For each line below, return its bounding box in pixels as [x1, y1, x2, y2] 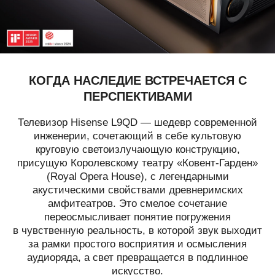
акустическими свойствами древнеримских [32, 184, 243, 196]
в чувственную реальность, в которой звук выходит [13, 224, 262, 236]
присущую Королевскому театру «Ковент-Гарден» [17, 157, 258, 169]
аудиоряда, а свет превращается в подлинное [27, 251, 248, 263]
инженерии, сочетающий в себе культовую [34, 130, 241, 142]
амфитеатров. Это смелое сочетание [48, 197, 227, 209]
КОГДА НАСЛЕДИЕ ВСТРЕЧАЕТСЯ [28, 71, 238, 88]
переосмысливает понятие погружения [44, 211, 231, 223]
